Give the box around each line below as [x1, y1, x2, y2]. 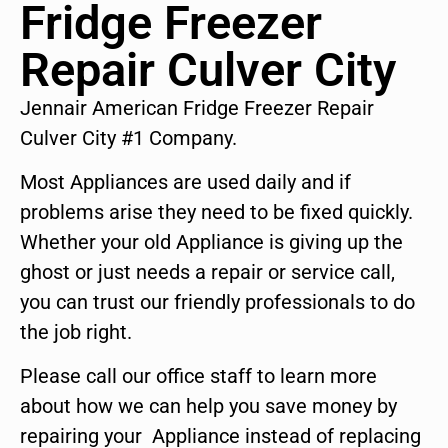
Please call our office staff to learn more [20, 364, 377, 389]
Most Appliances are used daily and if [20, 170, 351, 195]
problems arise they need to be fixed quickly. [20, 200, 413, 225]
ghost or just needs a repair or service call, [20, 260, 395, 285]
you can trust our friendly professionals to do [20, 290, 415, 315]
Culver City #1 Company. [20, 125, 237, 150]
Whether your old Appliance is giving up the [20, 230, 403, 255]
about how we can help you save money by [20, 394, 397, 419]
